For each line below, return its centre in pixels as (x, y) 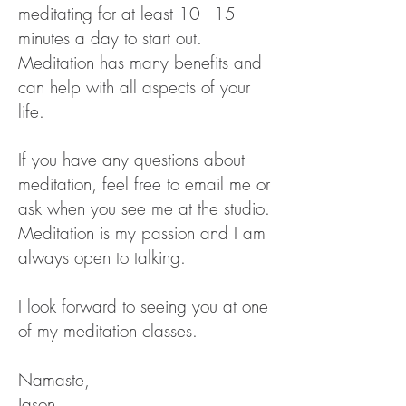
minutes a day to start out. (110, 38)
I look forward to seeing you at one (143, 306)
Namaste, (57, 380)
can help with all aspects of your (134, 87)
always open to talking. (107, 257)
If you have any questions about (131, 159)
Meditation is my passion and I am (142, 233)
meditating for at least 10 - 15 (127, 14)
